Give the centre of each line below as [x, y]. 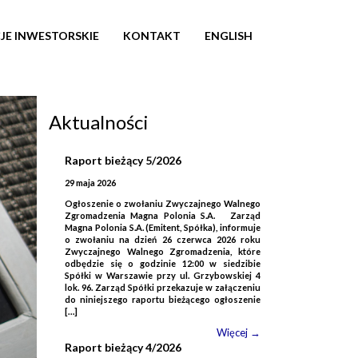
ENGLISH [229, 36]
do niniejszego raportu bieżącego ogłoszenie [163, 299]
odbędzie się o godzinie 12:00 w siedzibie [163, 263]
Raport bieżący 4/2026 [123, 347]
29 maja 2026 [90, 183]
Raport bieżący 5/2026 [123, 160]
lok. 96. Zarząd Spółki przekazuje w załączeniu [163, 287]
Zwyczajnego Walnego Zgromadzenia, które [163, 251]
